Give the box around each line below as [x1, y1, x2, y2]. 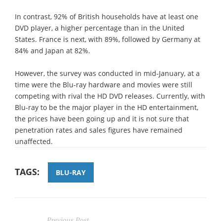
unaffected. [15, 136, 53, 146]
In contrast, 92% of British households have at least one [15, 11, 198, 21]
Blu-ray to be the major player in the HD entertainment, [15, 102, 198, 112]
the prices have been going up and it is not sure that [15, 113, 189, 123]
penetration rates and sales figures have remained [15, 125, 183, 135]
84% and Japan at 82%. [15, 45, 90, 55]
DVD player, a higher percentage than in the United [15, 23, 184, 33]
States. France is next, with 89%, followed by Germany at [15, 34, 200, 44]
